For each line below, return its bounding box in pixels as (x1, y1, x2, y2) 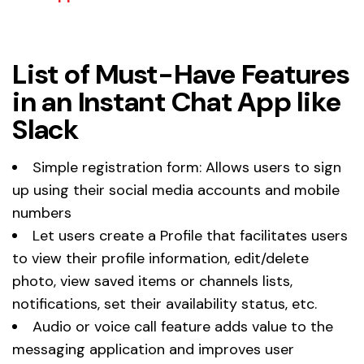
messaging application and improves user (12, 340, 294, 360)
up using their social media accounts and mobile (12, 180, 340, 201)
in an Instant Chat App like (12, 84, 341, 121)
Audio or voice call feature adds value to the (32, 317, 333, 337)
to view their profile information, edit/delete (12, 249, 309, 269)
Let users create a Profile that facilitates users (32, 226, 348, 246)
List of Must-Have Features (12, 56, 350, 93)
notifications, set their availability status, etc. (12, 294, 317, 314)
